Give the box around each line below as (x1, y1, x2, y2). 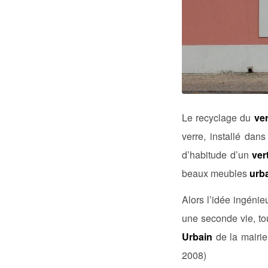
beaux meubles (182, 166, 247, 180)
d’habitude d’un (182, 147, 252, 162)
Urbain (182, 230, 212, 244)
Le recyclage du (182, 110, 254, 124)
